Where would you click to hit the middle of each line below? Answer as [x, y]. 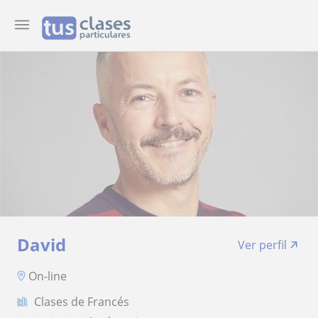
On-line [48, 276]
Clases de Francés [82, 301]
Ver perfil [262, 245]
